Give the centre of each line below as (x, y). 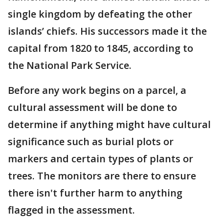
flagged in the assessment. (71, 210)
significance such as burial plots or (91, 142)
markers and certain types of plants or (100, 159)
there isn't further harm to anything (95, 193)
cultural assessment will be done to (92, 107)
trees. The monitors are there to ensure (102, 176)
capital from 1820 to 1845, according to (100, 48)
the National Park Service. (70, 65)
